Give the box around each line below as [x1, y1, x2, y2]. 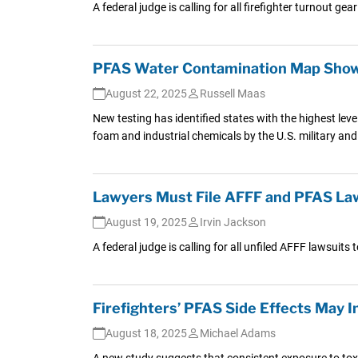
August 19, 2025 [105, 215, 187, 229]
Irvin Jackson [199, 215, 266, 229]
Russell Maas [199, 86, 265, 100]
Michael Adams [199, 326, 276, 340]
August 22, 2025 [105, 86, 187, 100]
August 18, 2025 [105, 326, 187, 340]
